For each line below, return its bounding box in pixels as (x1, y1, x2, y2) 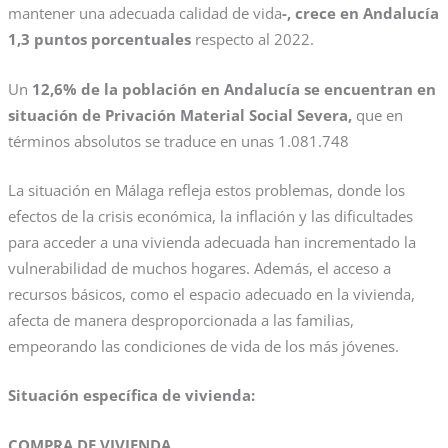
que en (355, 104, 403, 125)
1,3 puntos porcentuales (7, 29, 195, 50)
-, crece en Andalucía (281, 3, 439, 24)
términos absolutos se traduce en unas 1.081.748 (7, 130, 349, 151)
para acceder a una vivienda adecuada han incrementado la (7, 232, 416, 253)
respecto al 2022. (194, 29, 314, 50)
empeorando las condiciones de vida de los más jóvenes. (7, 336, 399, 357)
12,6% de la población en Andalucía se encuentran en (31, 78, 436, 99)
